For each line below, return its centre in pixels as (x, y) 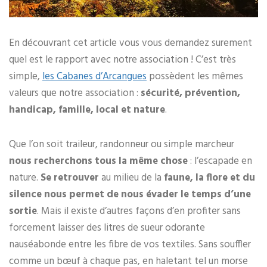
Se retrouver (70, 178)
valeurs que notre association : (75, 93)
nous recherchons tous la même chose (98, 161)
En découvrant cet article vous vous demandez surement (131, 43)
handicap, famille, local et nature (87, 110)
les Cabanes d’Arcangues (94, 76)
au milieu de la (131, 178)
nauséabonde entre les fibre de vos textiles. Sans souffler (130, 244)
